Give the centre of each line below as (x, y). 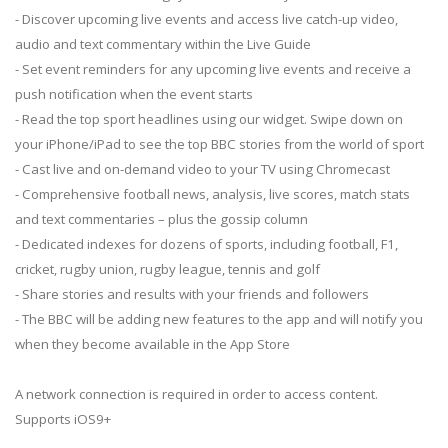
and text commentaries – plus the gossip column (161, 218)
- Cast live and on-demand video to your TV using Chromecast (202, 168)
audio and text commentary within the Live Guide (163, 43)
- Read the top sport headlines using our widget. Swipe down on (209, 118)
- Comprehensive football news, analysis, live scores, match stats (212, 193)
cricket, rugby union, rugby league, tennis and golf (167, 268)
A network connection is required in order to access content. (196, 393)
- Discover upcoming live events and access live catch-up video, (206, 18)
